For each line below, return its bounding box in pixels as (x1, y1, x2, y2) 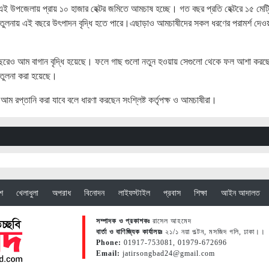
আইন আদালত (220, 187, 260, 198)
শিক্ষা (194, 187, 208, 198)
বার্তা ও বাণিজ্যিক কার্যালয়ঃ (96, 228, 163, 237)
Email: (96, 249, 120, 258)
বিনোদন (84, 187, 105, 198)
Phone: (96, 238, 121, 247)
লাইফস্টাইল (118, 187, 150, 198)
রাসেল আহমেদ (153, 217, 192, 226)
